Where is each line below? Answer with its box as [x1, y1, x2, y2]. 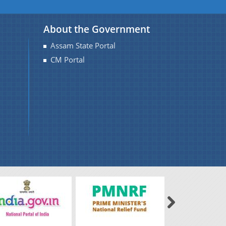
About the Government [43, 23, 150, 35]
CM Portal [50, 54, 85, 65]
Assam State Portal [50, 40, 116, 51]
